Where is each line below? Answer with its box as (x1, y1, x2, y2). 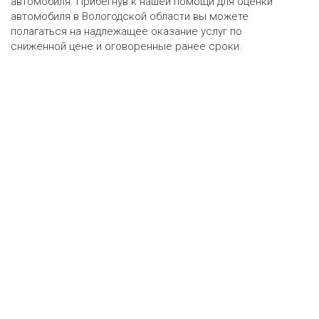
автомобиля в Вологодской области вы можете (11, 10, 249, 23)
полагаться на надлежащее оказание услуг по (11, 25, 242, 38)
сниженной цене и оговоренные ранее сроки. (11, 40, 242, 53)
